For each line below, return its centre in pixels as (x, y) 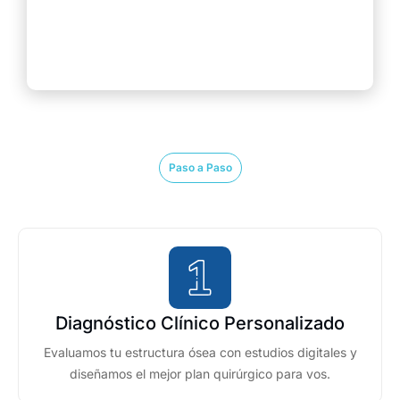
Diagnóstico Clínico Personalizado (200, 323)
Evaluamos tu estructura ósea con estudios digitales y (200, 352)
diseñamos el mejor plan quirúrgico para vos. (200, 374)
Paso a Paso (200, 167)
